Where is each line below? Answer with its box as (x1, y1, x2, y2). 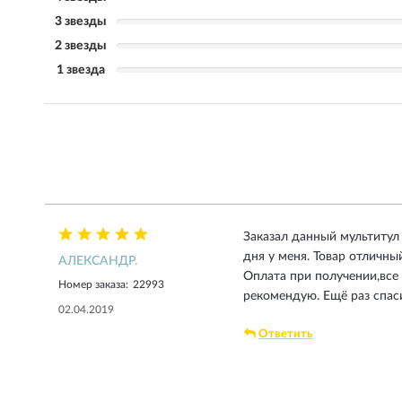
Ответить (258, 328, 312, 340)
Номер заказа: (58, 279, 128, 290)
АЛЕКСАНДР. (58, 255, 137, 267)
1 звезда (57, 64, 105, 76)
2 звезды (55, 39, 107, 52)
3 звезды (55, 15, 107, 28)
